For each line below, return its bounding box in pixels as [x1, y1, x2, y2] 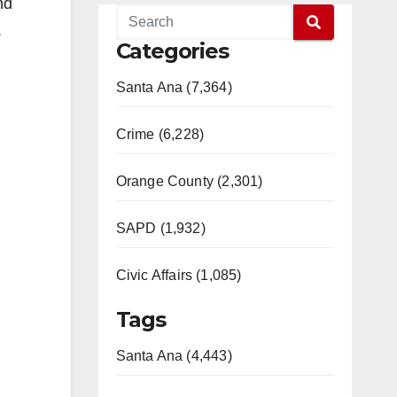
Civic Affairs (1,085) [115, 268, 242, 283]
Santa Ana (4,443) [115, 348, 232, 363]
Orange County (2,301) [115, 174, 263, 189]
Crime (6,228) [115, 127, 205, 142]
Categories [115, 38, 229, 64]
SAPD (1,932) [115, 221, 206, 236]
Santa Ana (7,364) [115, 80, 232, 95]
